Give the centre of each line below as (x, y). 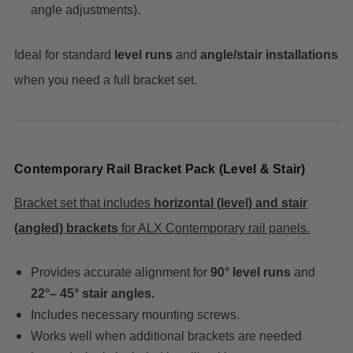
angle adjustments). (85, 10)
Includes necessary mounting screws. (135, 315)
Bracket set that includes (84, 203)
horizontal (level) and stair (230, 203)
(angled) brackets (66, 229)
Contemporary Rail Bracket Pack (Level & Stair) (160, 169)
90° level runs (250, 273)
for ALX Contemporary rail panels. (214, 229)
